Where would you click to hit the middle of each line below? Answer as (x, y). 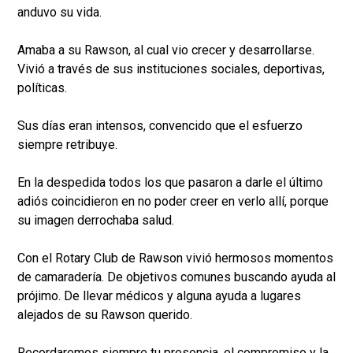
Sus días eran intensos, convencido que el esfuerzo (160, 126)
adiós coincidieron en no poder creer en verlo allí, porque (173, 202)
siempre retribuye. (67, 145)
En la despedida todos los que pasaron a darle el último (170, 183)
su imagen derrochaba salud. (96, 221)
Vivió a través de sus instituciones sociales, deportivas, (171, 69)
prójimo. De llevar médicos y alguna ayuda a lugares (159, 296)
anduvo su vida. (59, 13)
